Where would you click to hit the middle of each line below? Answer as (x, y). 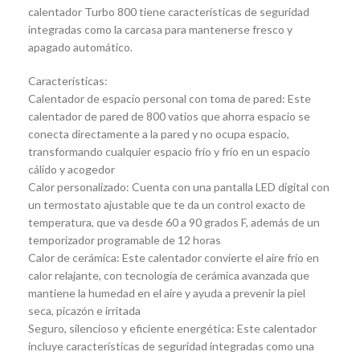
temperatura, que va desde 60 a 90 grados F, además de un (174, 223)
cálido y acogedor (72, 170)
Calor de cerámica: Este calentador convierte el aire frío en (174, 258)
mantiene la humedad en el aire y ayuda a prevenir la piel (167, 293)
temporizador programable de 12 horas (125, 240)
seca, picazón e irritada (84, 311)
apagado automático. (80, 47)
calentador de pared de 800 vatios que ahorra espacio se (169, 117)
